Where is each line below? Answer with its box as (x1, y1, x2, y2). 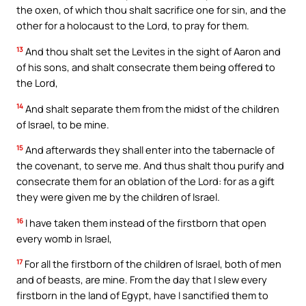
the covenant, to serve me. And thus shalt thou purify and (16, 158, 284, 173)
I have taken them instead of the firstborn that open (23, 215, 266, 229)
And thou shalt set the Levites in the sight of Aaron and (23, 44, 281, 58)
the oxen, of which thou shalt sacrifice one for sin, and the (16, 3, 286, 17)
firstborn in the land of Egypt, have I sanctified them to (16, 288, 268, 303)
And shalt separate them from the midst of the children (23, 101, 279, 115)
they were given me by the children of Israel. (16, 190, 220, 204)
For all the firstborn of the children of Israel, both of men (23, 257, 281, 271)
